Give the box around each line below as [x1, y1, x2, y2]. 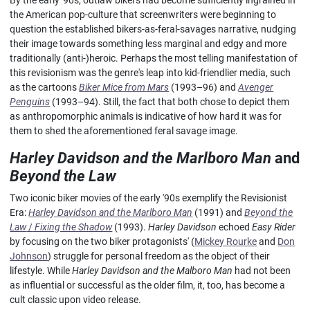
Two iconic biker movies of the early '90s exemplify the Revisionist [10, 192, 288, 204]
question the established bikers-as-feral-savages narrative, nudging [10, 23, 297, 35]
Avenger [238, 81, 274, 93]
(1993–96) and [169, 81, 239, 93]
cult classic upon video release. [10, 293, 142, 306]
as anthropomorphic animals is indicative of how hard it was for [10, 110, 282, 122]
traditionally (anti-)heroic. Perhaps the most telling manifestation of [10, 52, 298, 64]
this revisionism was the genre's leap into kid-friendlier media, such [10, 66, 291, 79]
